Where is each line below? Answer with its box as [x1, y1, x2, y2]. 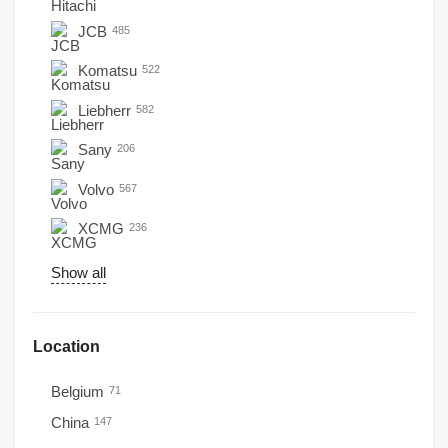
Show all [51, 264, 106, 281]
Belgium [51, 383, 108, 400]
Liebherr [78, 101, 135, 119]
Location [33, 338, 100, 355]
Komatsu [78, 62, 141, 79]
